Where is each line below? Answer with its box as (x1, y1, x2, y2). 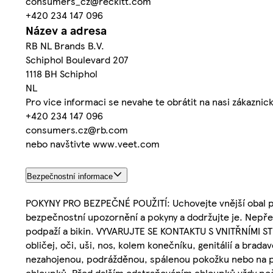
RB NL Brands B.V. (26, 38, 104, 53)
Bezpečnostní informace (27, 172, 113, 182)
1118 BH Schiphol (26, 66, 97, 81)
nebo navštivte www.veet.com (26, 136, 160, 151)
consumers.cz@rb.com (26, 122, 128, 137)
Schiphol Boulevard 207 (26, 52, 129, 67)
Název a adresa (26, 22, 107, 39)
